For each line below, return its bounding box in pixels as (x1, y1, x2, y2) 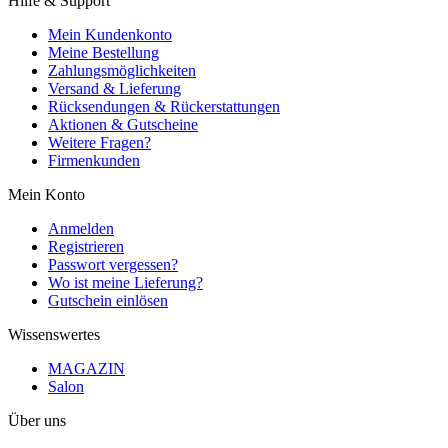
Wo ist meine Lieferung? (48, 274, 203, 292)
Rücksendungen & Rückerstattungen (48, 98, 280, 116)
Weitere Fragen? (48, 134, 151, 152)
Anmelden (48, 220, 114, 238)
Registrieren (48, 238, 124, 256)
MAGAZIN (48, 360, 125, 378)
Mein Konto (8, 186, 85, 204)
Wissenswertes (8, 326, 100, 344)
